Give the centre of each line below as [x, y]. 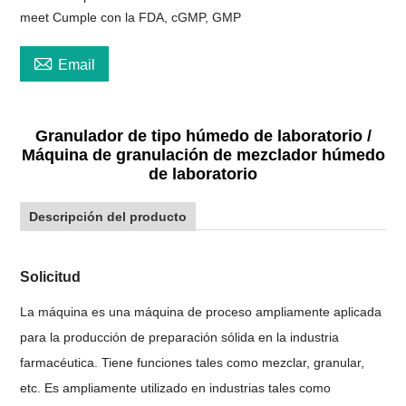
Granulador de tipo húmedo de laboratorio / [203, 135]
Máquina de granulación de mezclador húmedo [203, 155]
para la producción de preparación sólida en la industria [180, 337]
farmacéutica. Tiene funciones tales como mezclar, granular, [193, 362]
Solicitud [51, 276]
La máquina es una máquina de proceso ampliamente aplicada [201, 311]
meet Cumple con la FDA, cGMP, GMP [131, 17]
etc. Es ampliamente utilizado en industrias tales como [176, 387]
